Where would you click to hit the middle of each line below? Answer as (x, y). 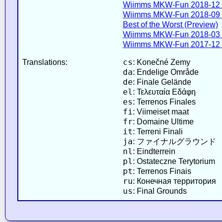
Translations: (45, 62)
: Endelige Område (166, 72)
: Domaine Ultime (163, 121)
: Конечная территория (174, 181)
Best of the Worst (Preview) (170, 24)
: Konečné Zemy (161, 62)
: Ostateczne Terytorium (174, 161)
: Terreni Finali (158, 131)
